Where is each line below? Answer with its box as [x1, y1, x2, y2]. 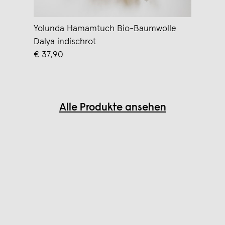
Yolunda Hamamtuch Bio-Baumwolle [34, 24, 177, 34]
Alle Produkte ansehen [59, 103, 166, 114]
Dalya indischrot [34, 37, 96, 47]
